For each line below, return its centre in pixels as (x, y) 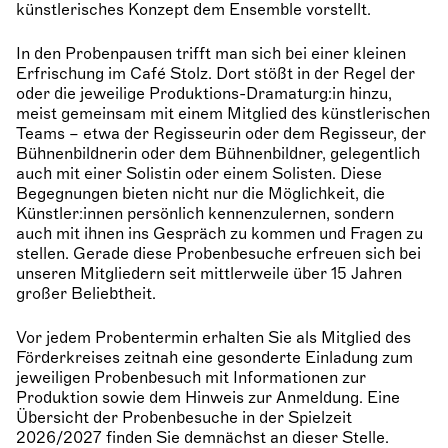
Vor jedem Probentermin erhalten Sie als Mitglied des (213, 338)
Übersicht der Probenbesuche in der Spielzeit (184, 418)
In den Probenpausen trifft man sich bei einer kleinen (211, 54)
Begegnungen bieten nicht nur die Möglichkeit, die (200, 194)
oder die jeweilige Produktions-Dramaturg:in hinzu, (204, 94)
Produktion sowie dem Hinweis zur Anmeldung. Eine (208, 398)
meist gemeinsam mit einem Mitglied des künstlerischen (223, 114)
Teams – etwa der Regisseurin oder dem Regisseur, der (221, 134)
